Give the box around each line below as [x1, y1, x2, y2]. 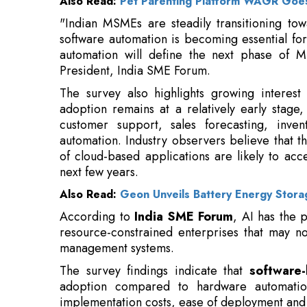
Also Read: [60, 121, 120, 137]
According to [60, 142, 134, 160]
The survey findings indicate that [60, 196, 249, 214]
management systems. [60, 173, 174, 192]
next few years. [60, 97, 138, 116]
